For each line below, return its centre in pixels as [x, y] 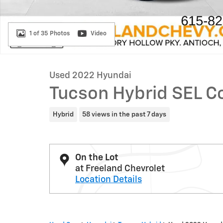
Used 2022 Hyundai [90, 76]
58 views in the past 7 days [124, 114]
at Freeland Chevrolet [120, 168]
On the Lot [97, 158]
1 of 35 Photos [50, 34]
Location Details [109, 179]
